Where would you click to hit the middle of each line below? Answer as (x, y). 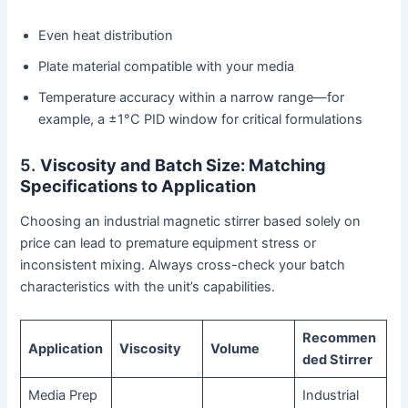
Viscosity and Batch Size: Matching (184, 164)
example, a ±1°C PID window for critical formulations (201, 119)
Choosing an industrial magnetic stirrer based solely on (191, 222)
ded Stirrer (337, 359)
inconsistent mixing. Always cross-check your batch (183, 265)
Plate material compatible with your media (167, 66)
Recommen (339, 337)
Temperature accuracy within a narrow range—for (192, 97)
